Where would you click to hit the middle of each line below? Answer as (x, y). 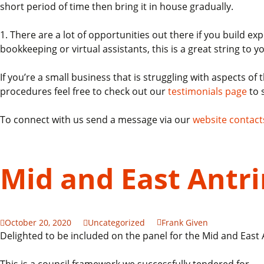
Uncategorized (116, 222)
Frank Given (185, 222)
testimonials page (207, 91)
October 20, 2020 (38, 222)
